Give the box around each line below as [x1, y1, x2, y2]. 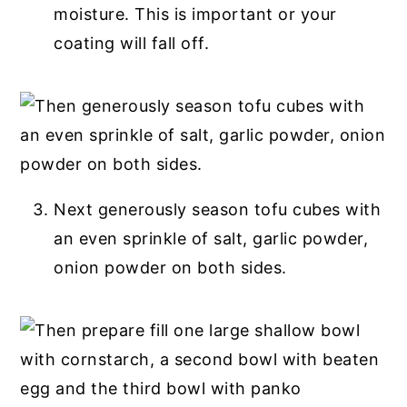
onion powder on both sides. [54, 257, 287, 277]
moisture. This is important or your [54, 4, 337, 24]
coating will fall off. [54, 33, 210, 53]
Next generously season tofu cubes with [54, 199, 382, 219]
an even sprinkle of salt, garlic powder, [54, 228, 369, 248]
